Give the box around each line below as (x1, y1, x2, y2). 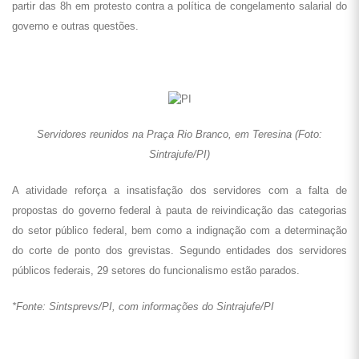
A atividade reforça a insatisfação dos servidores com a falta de (12, 184, 347, 196)
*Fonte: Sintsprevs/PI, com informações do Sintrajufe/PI (12, 301, 274, 313)
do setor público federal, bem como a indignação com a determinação (12, 224, 347, 236)
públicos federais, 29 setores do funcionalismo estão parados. (12, 264, 300, 276)
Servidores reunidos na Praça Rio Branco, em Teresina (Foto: (37, 128, 322, 140)
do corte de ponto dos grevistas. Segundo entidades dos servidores (12, 244, 347, 256)
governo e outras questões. (12, 20, 139, 32)
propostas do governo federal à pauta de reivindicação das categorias (12, 204, 347, 216)
